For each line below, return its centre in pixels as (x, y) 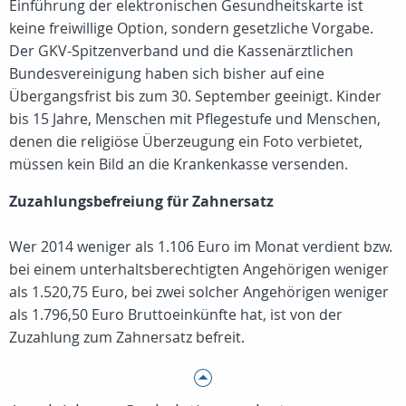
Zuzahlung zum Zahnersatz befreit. (127, 337)
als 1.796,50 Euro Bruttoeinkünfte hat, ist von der (176, 314)
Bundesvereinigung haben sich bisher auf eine (167, 73)
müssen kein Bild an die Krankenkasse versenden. (179, 164)
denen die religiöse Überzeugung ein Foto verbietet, (186, 141)
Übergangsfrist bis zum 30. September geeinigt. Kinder (195, 96)
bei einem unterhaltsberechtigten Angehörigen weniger (199, 269)
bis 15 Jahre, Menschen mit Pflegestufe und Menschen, (195, 119)
